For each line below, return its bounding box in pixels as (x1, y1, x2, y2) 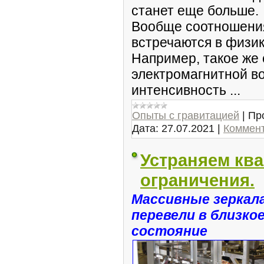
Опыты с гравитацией (132, 109, 239, 121)
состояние (131, 223, 207, 239)
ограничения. (140, 170, 255, 190)
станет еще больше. (131, 3, 259, 18)
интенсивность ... (131, 82, 240, 98)
